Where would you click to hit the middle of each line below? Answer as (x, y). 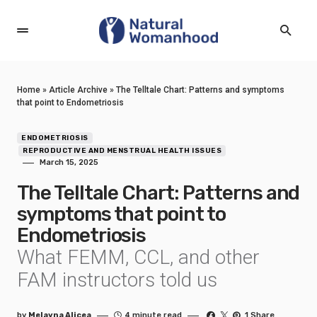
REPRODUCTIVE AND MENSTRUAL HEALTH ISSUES (122, 151)
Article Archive (78, 90)
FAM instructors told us (117, 280)
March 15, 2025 (69, 162)
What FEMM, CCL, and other (138, 257)
